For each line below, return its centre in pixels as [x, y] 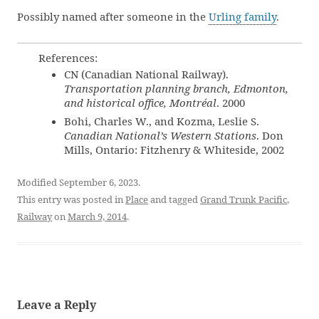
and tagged [174, 199]
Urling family [242, 16]
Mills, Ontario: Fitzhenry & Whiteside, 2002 [174, 150]
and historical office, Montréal [140, 103]
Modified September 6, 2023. [79, 182]
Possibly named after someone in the [113, 16]
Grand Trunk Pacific [244, 199]
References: [68, 58]
